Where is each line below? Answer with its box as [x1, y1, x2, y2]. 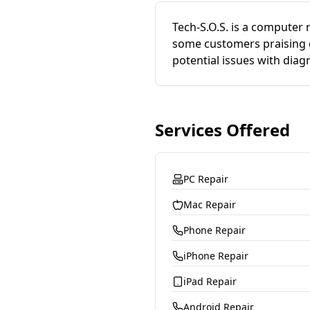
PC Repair [183, 172, 228, 185]
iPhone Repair [183, 249, 248, 262]
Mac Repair [183, 198, 236, 211]
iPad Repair [183, 275, 237, 288]
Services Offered [155, 118, 290, 141]
